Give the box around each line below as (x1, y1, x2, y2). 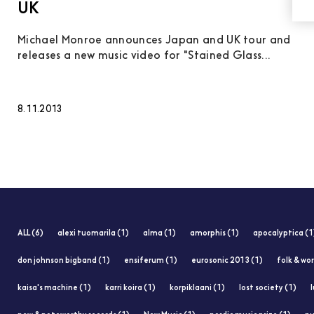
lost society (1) (239, 284, 296, 292)
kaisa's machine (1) (18, 284, 91, 292)
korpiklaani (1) (170, 284, 225, 292)
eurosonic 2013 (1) (191, 257, 263, 265)
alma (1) (143, 229, 176, 238)
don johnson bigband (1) (18, 257, 110, 265)
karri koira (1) (105, 284, 156, 292)
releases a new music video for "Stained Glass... (18, 50, 271, 62)
